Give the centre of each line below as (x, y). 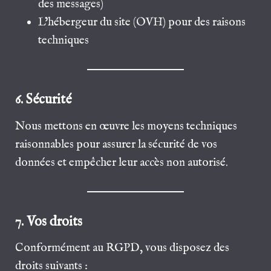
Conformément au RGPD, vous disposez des (122, 248)
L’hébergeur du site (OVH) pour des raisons (142, 23)
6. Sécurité (44, 100)
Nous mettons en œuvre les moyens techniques (126, 126)
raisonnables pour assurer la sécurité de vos (116, 144)
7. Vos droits (49, 222)
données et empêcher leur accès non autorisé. (122, 162)
